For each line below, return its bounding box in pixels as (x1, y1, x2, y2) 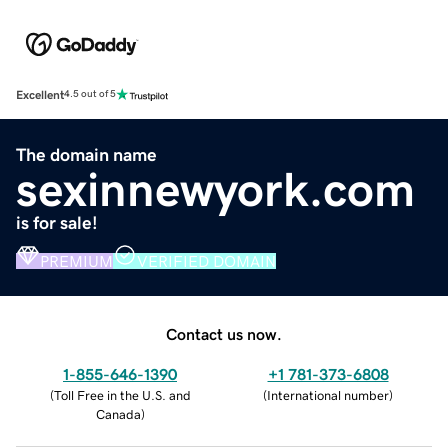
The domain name (16, 145, 157, 164)
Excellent (16, 88, 64, 101)
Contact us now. (166, 325, 282, 342)
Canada (95, 407, 141, 421)
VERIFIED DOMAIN (137, 252, 276, 269)
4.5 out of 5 (64, 89, 116, 100)
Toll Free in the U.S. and (53, 388, 191, 402)
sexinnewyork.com (16, 164, 415, 213)
